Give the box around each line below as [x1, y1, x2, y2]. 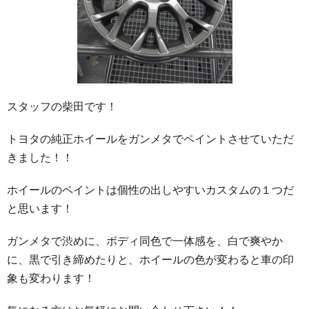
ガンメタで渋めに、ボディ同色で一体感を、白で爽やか [7, 235, 283, 247]
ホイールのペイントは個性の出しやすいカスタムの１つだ [7, 183, 294, 196]
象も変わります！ [7, 272, 95, 284]
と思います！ [7, 202, 73, 215]
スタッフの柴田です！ [7, 100, 117, 112]
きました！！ [7, 151, 73, 163]
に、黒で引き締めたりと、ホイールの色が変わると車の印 [7, 253, 294, 266]
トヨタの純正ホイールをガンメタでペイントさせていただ [7, 132, 294, 145]
